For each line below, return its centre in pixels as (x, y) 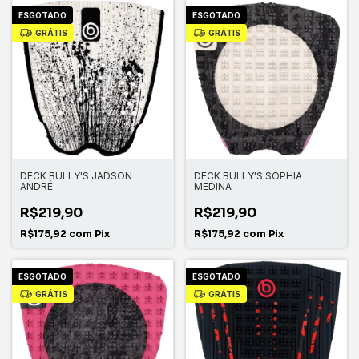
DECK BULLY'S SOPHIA (248, 176)
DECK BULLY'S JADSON (76, 176)
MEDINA (212, 187)
